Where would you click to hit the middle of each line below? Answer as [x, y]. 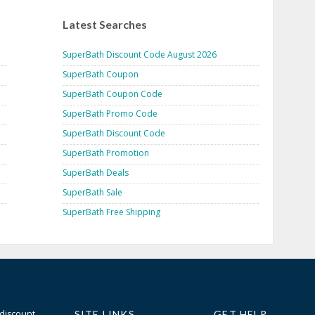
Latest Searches [105, 24]
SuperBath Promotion [106, 153]
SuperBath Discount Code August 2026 [140, 54]
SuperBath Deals [96, 172]
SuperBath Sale [92, 192]
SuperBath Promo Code [110, 113]
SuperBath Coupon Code [112, 94]
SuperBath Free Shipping [111, 212]
